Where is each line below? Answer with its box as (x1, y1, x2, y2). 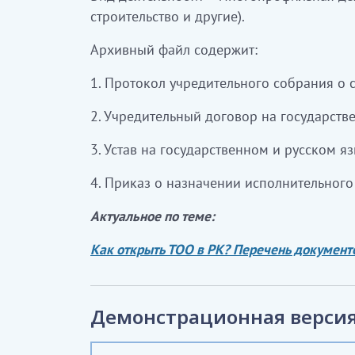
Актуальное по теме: (90, 207, 215, 225)
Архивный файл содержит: (90, 40, 258, 59)
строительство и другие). (90, 7, 245, 25)
